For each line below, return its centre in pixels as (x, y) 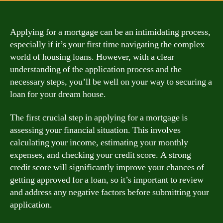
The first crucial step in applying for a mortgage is (99, 118)
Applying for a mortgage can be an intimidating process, (110, 32)
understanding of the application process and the (96, 69)
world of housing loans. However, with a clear (92, 57)
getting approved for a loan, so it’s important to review (107, 180)
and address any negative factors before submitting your (110, 192)
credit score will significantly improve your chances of (107, 167)
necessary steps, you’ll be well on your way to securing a (111, 82)
